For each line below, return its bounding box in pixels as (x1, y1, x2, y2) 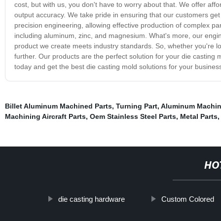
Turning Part (115, 102, 157, 110)
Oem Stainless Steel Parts (89, 112, 176, 120)
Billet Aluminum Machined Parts (4, 102, 112, 110)
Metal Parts (180, 112, 218, 120)
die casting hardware (58, 194, 125, 203)
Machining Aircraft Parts (4, 112, 86, 120)
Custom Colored (161, 194, 215, 203)
